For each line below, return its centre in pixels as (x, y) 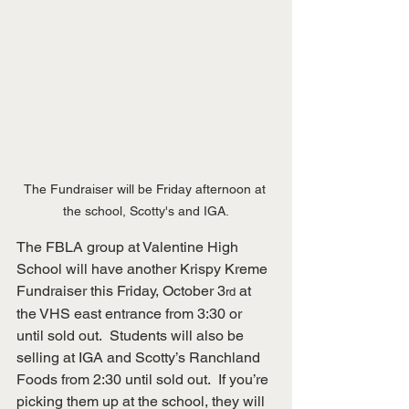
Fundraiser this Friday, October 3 (121, 291)
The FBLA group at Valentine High (129, 247)
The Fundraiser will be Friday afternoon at (146, 189)
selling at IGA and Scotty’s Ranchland (140, 357)
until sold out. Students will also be (132, 336)
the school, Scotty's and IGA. (146, 211)
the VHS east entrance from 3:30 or (131, 314)
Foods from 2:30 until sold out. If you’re (144, 379)
